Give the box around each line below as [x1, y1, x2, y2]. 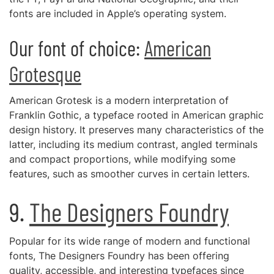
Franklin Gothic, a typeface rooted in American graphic [9, 109, 264, 121]
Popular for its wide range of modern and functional [9, 235, 250, 247]
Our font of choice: [9, 35, 144, 61]
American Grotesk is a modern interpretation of [9, 94, 229, 106]
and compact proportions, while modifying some [9, 153, 235, 165]
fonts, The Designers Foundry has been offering [9, 250, 229, 262]
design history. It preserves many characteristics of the [9, 124, 264, 136]
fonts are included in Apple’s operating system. [9, 7, 226, 20]
